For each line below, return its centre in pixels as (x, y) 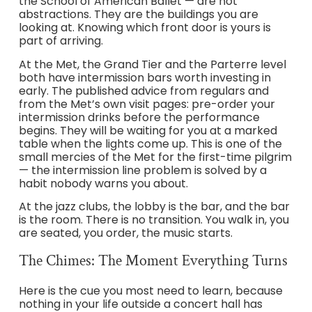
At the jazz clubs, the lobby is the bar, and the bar (154, 206)
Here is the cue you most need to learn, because (150, 291)
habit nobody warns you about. (103, 183)
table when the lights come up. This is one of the (150, 143)
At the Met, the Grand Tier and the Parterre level (152, 64)
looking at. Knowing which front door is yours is (145, 28)
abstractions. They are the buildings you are (138, 15)
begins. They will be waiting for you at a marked (148, 130)
